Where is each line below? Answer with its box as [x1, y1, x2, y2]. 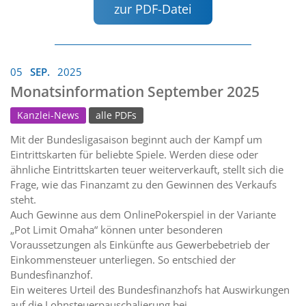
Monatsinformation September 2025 [10, 81, 260, 101]
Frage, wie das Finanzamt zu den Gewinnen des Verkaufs [10, 177, 277, 191]
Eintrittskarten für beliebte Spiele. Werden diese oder [10, 147, 258, 161]
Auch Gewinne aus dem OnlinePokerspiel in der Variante [10, 207, 276, 221]
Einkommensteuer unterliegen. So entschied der [10, 252, 236, 266]
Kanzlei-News [17, 109, 79, 122]
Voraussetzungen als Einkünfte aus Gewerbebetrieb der [10, 237, 270, 251]
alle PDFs [96, 109, 137, 122]
